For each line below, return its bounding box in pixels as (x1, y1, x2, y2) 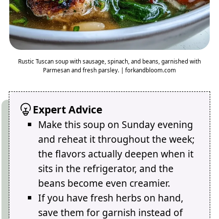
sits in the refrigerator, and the (38, 162, 174, 175)
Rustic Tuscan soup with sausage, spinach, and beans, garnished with (18, 57, 201, 65)
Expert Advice (33, 102, 103, 117)
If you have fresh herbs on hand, (38, 191, 184, 205)
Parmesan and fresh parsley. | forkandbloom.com (43, 66, 176, 74)
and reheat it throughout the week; (38, 132, 195, 146)
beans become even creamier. (38, 176, 171, 190)
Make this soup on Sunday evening (38, 118, 194, 131)
